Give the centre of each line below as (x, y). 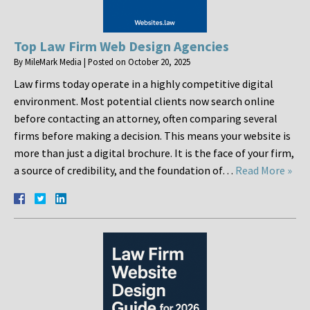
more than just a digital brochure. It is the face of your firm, (154, 153)
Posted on (108, 62)
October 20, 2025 (159, 62)
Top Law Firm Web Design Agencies (121, 46)
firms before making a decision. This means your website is (152, 136)
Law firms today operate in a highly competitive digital (144, 84)
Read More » (264, 171)
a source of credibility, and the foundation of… (125, 171)
